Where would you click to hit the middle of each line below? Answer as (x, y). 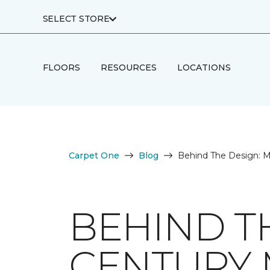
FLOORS (61, 67)
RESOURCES (128, 67)
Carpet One (94, 155)
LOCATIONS (204, 67)
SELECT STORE (76, 19)
